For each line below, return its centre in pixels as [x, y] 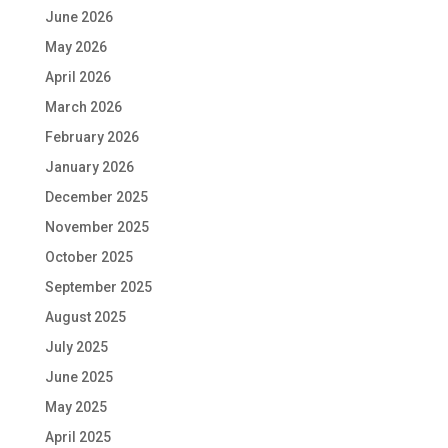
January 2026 [89, 166]
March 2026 [83, 106]
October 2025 [88, 256]
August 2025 [85, 316]
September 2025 [98, 286]
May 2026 [75, 46]
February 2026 [91, 136]
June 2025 [78, 376]
